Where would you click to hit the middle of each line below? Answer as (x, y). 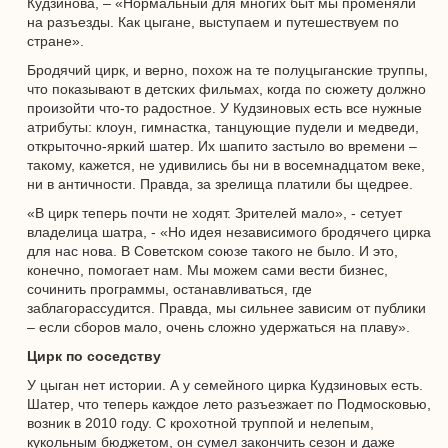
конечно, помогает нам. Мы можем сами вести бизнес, (207, 270)
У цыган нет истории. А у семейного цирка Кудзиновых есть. (225, 385)
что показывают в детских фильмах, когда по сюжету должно (226, 89)
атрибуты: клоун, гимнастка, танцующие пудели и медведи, (223, 127)
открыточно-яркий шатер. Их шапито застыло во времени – (222, 146)
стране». (55, 41)
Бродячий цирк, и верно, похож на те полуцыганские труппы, (227, 70)
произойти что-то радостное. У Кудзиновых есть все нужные (224, 108)
